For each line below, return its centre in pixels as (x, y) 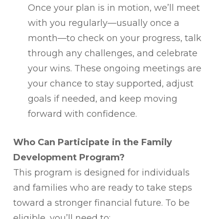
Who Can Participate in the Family (92, 142)
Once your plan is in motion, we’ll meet (114, 8)
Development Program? (69, 157)
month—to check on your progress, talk (114, 38)
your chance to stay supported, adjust (110, 84)
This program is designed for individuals (101, 173)
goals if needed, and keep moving (102, 99)
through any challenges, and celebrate (112, 53)
